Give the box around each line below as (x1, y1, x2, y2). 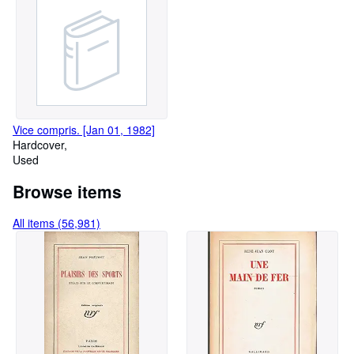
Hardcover (13, 137, 64, 153)
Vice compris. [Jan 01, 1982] (13, 122, 155, 137)
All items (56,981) (13, 215, 100, 231)
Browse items (13, 179, 122, 203)
